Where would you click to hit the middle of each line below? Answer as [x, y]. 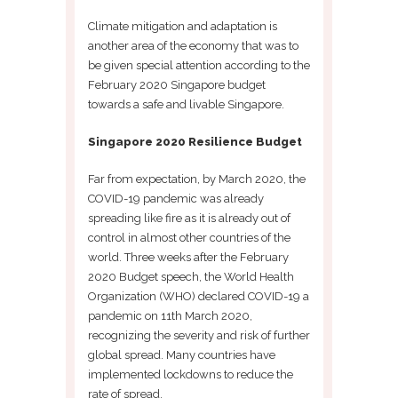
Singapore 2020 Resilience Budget [195, 141]
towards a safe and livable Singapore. [186, 104]
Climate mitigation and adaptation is [183, 26]
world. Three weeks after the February [188, 257]
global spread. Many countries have [182, 354]
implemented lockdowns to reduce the [191, 374]
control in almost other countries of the [189, 237]
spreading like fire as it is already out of [189, 218]
